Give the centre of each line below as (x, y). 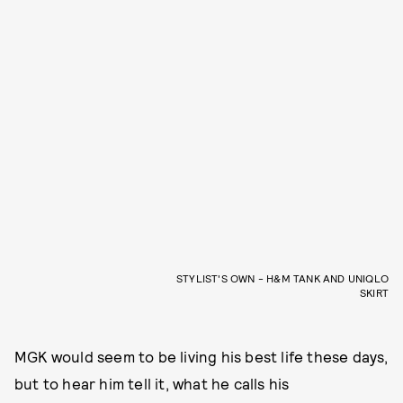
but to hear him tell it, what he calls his (152, 384)
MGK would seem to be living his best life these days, (201, 357)
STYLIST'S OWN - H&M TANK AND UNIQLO (282, 278)
